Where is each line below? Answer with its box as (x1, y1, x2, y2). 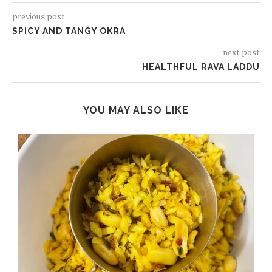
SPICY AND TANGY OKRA (12, 26, 126, 36)
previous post (12, 10, 65, 22)
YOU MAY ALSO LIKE (83, 104, 189, 117)
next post (223, 46, 260, 58)
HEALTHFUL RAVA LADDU (142, 62, 260, 72)
